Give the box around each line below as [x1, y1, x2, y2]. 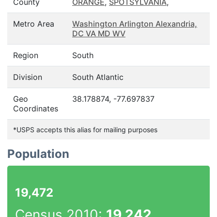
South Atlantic [72, 72, 124, 82]
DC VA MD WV [72, 29, 125, 38]
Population [7, 147, 69, 161]
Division [13, 72, 42, 82]
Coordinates [13, 104, 58, 113]
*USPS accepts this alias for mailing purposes [13, 125, 157, 134]
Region [13, 50, 38, 60]
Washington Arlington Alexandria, [72, 19, 197, 29]
